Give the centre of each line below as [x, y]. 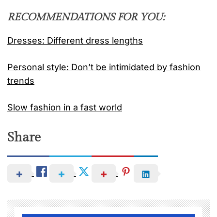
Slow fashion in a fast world [65, 108]
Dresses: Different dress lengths [75, 41]
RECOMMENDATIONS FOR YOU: [86, 17]
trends [21, 81]
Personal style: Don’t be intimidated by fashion [104, 67]
